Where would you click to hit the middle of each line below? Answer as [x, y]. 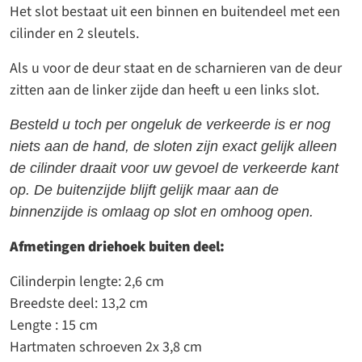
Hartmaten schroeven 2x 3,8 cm [106, 347]
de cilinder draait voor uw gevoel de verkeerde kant [174, 168]
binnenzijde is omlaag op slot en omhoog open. [162, 212]
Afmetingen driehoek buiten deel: [117, 247]
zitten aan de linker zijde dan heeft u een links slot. [164, 90]
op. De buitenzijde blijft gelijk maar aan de [144, 190]
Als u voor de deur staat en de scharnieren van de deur [176, 69]
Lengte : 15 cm [54, 326]
